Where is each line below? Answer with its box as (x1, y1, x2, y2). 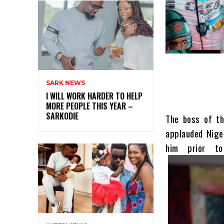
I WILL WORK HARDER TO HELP (46, 90, 142, 102)
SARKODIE (46, 110, 78, 122)
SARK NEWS (46, 79, 85, 87)
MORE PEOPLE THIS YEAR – (46, 100, 133, 112)
